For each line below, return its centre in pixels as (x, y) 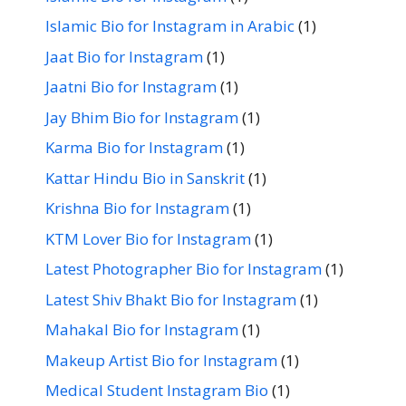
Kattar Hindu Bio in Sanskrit (145, 178)
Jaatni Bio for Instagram (131, 87)
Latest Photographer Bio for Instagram (184, 269)
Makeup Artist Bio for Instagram (161, 360)
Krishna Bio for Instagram (137, 208)
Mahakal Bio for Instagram (142, 329)
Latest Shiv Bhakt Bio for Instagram (171, 299)
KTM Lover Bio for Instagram (148, 238)
